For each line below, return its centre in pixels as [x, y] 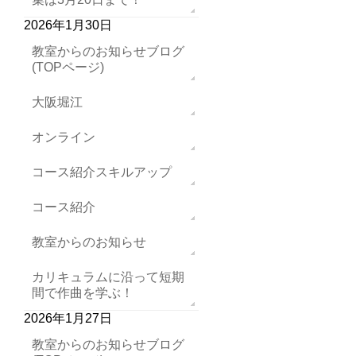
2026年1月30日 [68, 25]
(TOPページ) [68, 67]
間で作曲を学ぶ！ [83, 293]
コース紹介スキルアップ [102, 172]
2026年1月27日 [68, 318]
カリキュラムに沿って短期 [108, 277]
